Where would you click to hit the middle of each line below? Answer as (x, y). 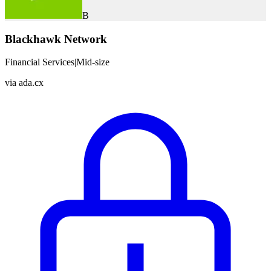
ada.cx (31, 83)
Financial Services (40, 62)
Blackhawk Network (56, 39)
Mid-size (93, 62)
